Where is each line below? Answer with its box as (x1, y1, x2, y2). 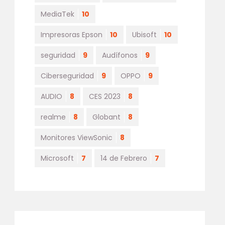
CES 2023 (88, 91, 121, 101)
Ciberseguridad (40, 71, 94, 81)
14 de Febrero (100, 153, 147, 163)
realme (40, 112, 66, 122)
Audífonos (101, 50, 138, 60)
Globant (92, 112, 121, 122)
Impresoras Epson (40, 30, 102, 40)
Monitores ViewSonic (40, 133, 113, 143)
